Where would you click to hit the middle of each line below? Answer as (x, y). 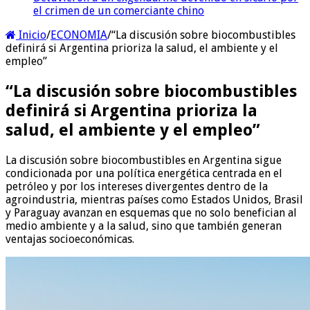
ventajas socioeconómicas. (70, 239)
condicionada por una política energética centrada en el (144, 173)
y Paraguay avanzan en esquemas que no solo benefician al (151, 212)
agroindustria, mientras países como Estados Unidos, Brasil (154, 199)
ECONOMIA (79, 35)
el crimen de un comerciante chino (119, 10)
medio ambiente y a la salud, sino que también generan (144, 226)
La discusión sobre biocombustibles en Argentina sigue (144, 160)
